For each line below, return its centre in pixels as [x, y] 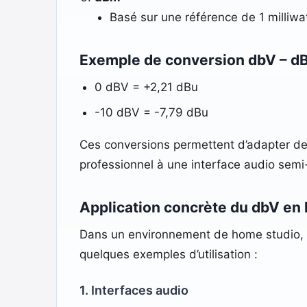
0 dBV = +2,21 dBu [146, 87]
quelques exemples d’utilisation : [168, 254]
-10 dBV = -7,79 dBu [151, 112]
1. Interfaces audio [134, 290]
